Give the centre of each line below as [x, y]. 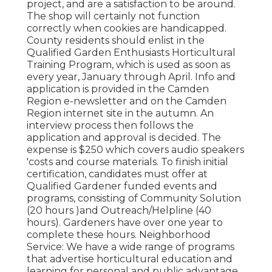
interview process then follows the [110, 126]
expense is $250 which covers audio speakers [135, 150]
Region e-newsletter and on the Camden [127, 101]
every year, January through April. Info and [131, 77]
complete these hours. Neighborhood [119, 235]
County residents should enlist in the [116, 41]
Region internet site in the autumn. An [120, 114]
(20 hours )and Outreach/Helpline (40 [119, 211]
